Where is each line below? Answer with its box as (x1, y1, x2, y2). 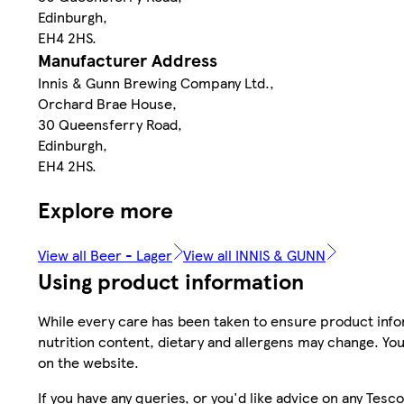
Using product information (38, 264, 304, 296)
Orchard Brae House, (38, 92, 177, 114)
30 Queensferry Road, (38, 113, 182, 134)
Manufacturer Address (38, 47, 217, 72)
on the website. (38, 351, 139, 372)
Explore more (38, 193, 173, 225)
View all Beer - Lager (38, 243, 172, 265)
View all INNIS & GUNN (183, 243, 326, 265)
